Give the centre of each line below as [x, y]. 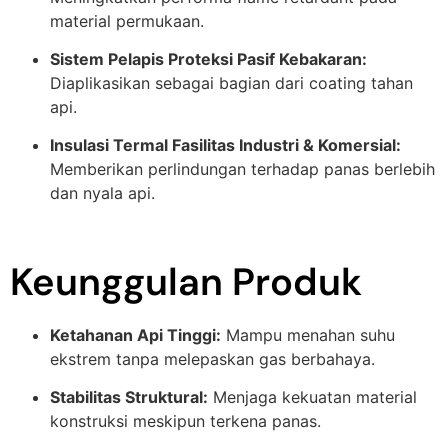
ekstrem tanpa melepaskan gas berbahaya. [212, 359]
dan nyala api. [102, 193]
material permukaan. [127, 20]
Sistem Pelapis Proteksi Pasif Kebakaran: [208, 58]
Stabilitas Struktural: [129, 397]
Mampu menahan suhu [308, 335]
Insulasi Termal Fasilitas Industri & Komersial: [225, 145]
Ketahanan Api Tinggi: [135, 335]
